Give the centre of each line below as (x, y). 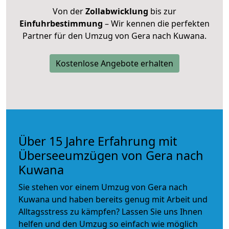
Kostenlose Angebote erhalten (114, 63)
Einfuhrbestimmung (61, 23)
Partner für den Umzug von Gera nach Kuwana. (114, 36)
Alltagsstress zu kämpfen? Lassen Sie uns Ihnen (110, 211)
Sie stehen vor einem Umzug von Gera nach (103, 187)
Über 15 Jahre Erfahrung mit (98, 141)
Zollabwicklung (117, 11)
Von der (69, 11)
